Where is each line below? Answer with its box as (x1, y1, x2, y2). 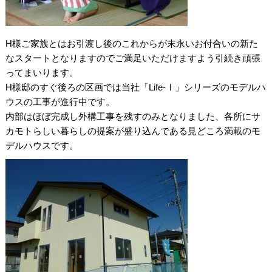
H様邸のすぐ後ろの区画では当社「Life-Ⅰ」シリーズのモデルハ (5, 82, 266, 93)
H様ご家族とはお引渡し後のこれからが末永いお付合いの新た (5, 38, 258, 49)
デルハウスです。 (5, 140, 78, 151)
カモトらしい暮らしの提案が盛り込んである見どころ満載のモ (5, 126, 260, 137)
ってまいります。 (5, 67, 78, 78)
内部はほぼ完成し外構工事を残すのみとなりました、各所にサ (5, 111, 260, 122)
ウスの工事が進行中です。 (5, 97, 115, 107)
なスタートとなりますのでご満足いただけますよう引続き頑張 (5, 53, 260, 64)
